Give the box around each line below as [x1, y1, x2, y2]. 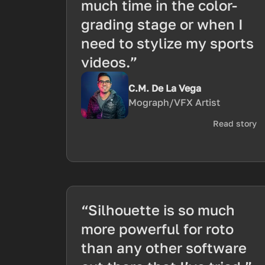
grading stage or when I [81, 15, 243, 33]
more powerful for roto [81, 220, 234, 237]
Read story [212, 118, 257, 128]
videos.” [81, 53, 137, 70]
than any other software [81, 239, 247, 256]
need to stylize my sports [81, 34, 254, 51]
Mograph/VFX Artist [128, 96, 220, 108]
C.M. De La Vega [128, 82, 201, 94]
